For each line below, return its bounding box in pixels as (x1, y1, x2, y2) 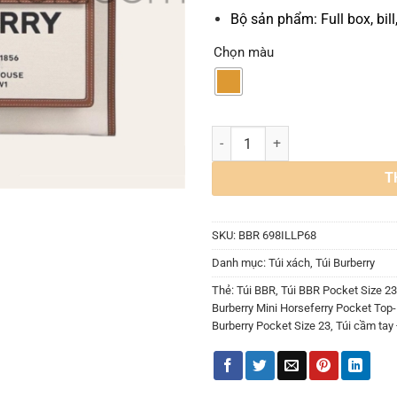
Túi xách (269, 255, 310, 269)
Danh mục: (212, 255, 269, 269)
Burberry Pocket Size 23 (212, 318, 331, 332)
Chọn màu (214, 43, 274, 60)
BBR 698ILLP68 (238, 228, 316, 242)
